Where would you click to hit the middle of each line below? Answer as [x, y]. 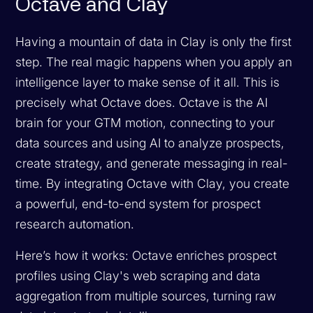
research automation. [75, 224]
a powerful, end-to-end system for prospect [138, 203]
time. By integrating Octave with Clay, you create [153, 183]
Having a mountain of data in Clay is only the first [154, 41]
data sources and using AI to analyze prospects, [150, 143]
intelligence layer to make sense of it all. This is [148, 82]
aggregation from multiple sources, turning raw [146, 296]
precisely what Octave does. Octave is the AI [142, 102]
